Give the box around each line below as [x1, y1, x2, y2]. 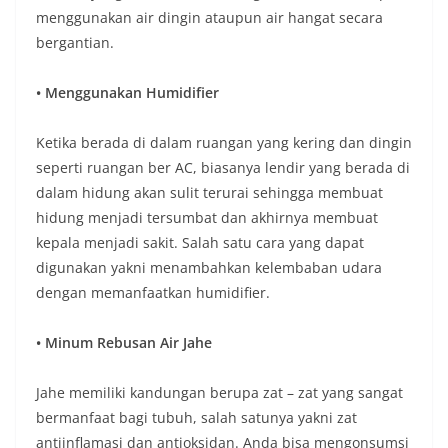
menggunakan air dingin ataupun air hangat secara [36, 7, 383, 27]
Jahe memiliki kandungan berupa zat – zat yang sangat [36, 382, 403, 402]
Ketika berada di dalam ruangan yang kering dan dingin [36, 132, 412, 152]
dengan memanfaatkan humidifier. [36, 282, 270, 302]
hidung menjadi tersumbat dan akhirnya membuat [36, 207, 378, 227]
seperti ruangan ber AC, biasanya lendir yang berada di [36, 157, 410, 177]
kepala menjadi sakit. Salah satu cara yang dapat [36, 232, 364, 252]
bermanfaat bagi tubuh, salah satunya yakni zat [36, 407, 357, 427]
